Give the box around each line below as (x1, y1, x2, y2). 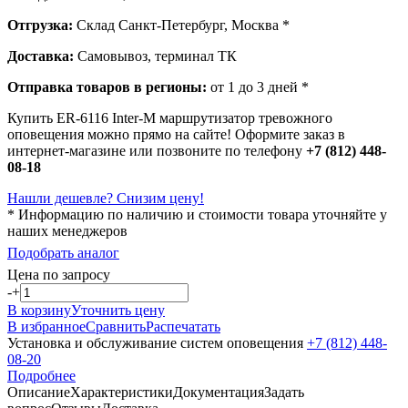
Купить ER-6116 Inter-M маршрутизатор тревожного (7, 109, 332, 126)
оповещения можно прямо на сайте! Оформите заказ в (7, 126, 345, 142)
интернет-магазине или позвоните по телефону (7, 142, 306, 158)
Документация (173, 383, 264, 400)
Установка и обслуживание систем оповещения (7, 334, 307, 351)
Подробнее (7, 367, 76, 383)
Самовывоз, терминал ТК (74, 47, 237, 64)
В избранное (7, 318, 86, 334)
